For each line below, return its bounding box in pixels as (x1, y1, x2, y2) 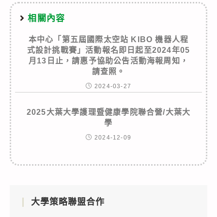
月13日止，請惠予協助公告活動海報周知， (29, 56, 188, 65)
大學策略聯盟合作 (31, 197, 105, 207)
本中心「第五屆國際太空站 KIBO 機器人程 (28, 35, 189, 44)
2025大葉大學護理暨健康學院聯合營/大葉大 (26, 108, 191, 116)
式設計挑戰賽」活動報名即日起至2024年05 (27, 46, 190, 54)
